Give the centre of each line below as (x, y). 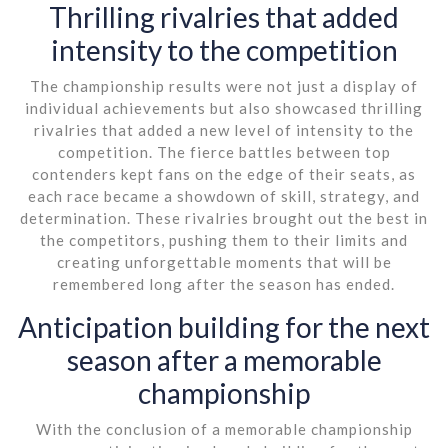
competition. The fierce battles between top (224, 151)
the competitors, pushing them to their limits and (224, 239)
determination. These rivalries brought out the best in (224, 217)
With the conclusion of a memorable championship (224, 428)
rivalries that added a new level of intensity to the (224, 129)
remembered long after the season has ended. (224, 283)
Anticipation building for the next (224, 326)
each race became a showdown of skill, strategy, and (224, 195)
